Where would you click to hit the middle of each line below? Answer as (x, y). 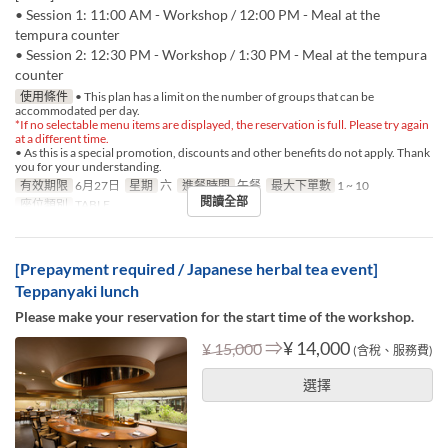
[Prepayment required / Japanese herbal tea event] (196, 268)
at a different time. (62, 138)
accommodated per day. (77, 110)
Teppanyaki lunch (77, 290)
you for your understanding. (88, 166)
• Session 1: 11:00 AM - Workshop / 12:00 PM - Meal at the (197, 14)
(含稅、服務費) (392, 350)
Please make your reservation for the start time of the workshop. (214, 316)
